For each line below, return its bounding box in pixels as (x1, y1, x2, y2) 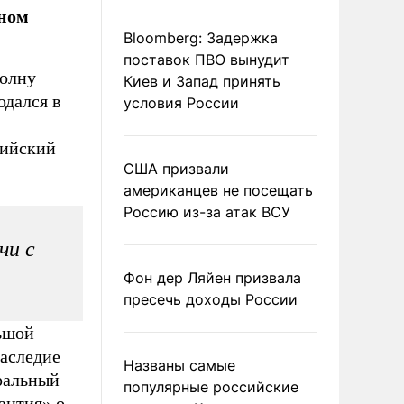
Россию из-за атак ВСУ (124, 203, 290, 221)
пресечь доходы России (124, 290, 298, 308)
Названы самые (124, 356, 235, 374)
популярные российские (124, 378, 298, 396)
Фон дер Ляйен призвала (124, 269, 301, 287)
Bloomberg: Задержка (124, 29, 278, 47)
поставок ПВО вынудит (124, 50, 289, 69)
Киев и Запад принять (124, 72, 280, 90)
